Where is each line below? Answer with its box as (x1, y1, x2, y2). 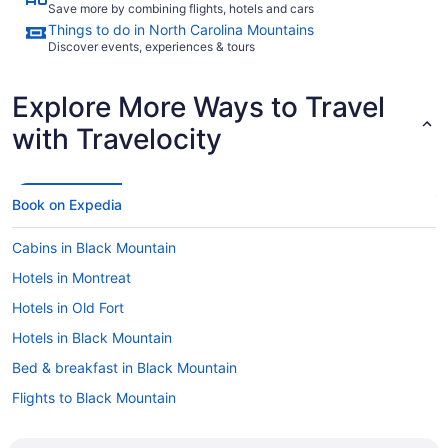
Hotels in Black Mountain (12, 328, 172, 346)
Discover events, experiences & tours (48, 38, 255, 54)
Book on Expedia (12, 195, 122, 213)
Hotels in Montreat (12, 268, 131, 286)
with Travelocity (12, 121, 222, 156)
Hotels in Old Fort (12, 298, 124, 316)
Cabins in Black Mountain (12, 238, 176, 256)
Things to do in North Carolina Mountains (48, 20, 314, 38)
